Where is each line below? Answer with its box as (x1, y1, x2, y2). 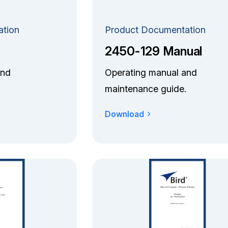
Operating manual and (104, 67, 197, 78)
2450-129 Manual (104, 43, 203, 59)
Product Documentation (104, 24, 206, 35)
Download (104, 108, 144, 119)
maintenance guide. (104, 83, 186, 94)
